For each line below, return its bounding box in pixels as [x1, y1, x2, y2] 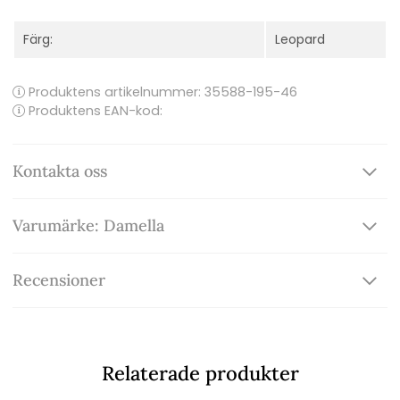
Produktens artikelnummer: [25, 83, 204, 102]
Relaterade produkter [101, 361, 299, 387]
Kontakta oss [12, 161, 107, 182]
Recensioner [12, 270, 105, 291]
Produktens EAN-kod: [25, 102, 162, 121]
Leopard [275, 30, 325, 49]
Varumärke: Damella [12, 215, 164, 237]
